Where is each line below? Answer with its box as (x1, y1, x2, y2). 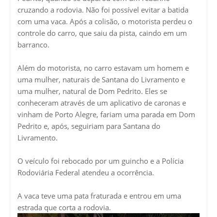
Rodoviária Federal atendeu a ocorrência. (17, 168, 156, 178)
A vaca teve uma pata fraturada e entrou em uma (17, 191, 181, 201)
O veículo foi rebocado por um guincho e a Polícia (17, 156, 184, 166)
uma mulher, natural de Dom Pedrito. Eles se (17, 86, 167, 96)
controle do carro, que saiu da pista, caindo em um (17, 28, 187, 38)
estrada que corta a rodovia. (17, 202, 113, 213)
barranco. (17, 40, 51, 50)
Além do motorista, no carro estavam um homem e (17, 63, 189, 73)
